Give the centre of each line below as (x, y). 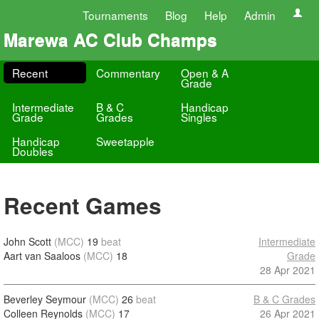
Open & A (204, 73)
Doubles (33, 151)
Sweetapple (126, 141)
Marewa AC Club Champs (110, 39)
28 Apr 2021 (288, 270)
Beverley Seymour (45, 299)
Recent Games (83, 205)
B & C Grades (284, 299)
